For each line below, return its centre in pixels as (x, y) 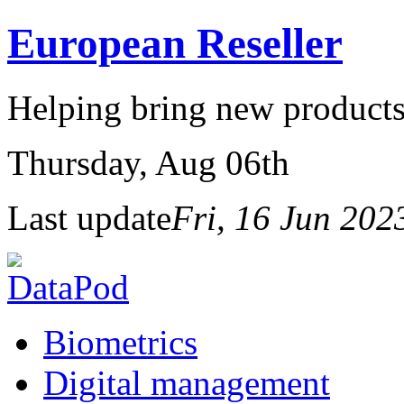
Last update (89, 217)
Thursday (73, 162)
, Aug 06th (214, 162)
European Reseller (175, 44)
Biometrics (120, 342)
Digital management (187, 382)
